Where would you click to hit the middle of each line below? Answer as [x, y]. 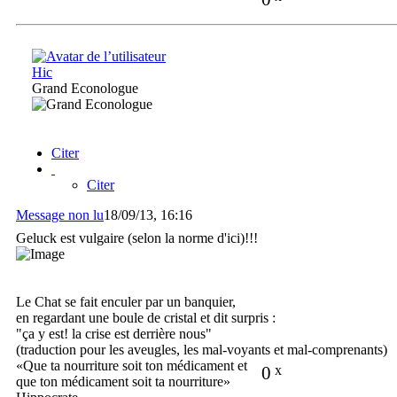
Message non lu [60, 215]
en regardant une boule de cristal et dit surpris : [146, 318]
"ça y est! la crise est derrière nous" [114, 334]
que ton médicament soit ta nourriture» [123, 382]
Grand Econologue [85, 89]
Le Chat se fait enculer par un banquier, [126, 302]
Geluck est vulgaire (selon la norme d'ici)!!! [137, 238]
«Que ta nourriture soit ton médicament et [132, 366]
